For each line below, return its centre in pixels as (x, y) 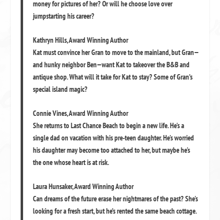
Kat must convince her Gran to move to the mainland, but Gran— (116, 52)
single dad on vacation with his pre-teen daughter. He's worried (114, 138)
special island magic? (60, 89)
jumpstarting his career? (64, 16)
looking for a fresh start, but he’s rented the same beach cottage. (115, 211)
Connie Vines (50, 113)
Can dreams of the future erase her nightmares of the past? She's (116, 199)
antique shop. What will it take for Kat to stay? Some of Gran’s (113, 77)
